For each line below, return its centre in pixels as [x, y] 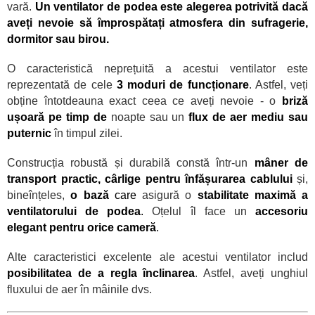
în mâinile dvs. [116, 290]
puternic [31, 134]
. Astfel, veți [278, 85]
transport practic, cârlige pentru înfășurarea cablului [152, 179]
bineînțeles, [39, 195]
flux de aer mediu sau [249, 117]
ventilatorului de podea [74, 212]
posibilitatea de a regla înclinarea [101, 274]
